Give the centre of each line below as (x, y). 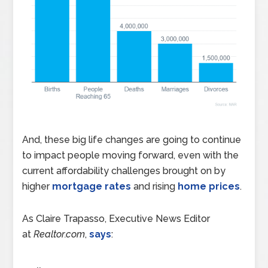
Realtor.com (60, 234)
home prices (209, 186)
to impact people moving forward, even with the (131, 155)
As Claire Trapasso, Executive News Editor (116, 218)
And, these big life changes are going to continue (132, 139)
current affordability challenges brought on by (124, 170)
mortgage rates (92, 186)
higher (37, 186)
